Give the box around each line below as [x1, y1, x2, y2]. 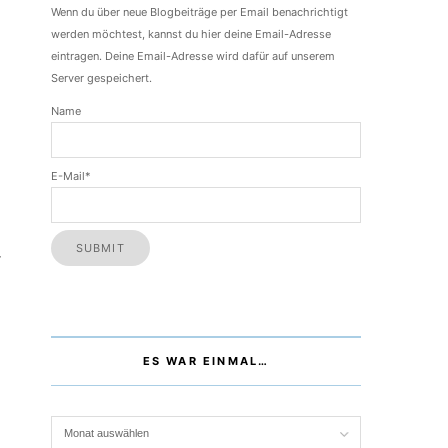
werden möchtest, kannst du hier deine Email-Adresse [51, 27, 331, 42]
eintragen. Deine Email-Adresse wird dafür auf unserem [51, 49, 335, 64]
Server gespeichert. [51, 71, 152, 86]
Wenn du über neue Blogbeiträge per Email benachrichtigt [51, 5, 348, 20]
